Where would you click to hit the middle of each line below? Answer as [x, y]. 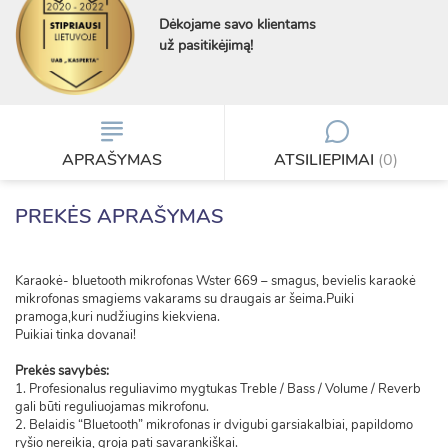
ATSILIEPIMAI [326, 160]
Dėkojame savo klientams [237, 24]
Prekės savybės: [62, 371]
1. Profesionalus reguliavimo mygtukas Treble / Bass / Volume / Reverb [218, 389]
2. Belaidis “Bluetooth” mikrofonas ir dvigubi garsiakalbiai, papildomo [214, 425]
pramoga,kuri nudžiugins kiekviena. [117, 317]
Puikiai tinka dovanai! [75, 335]
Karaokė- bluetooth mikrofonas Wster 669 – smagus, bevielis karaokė [215, 281]
